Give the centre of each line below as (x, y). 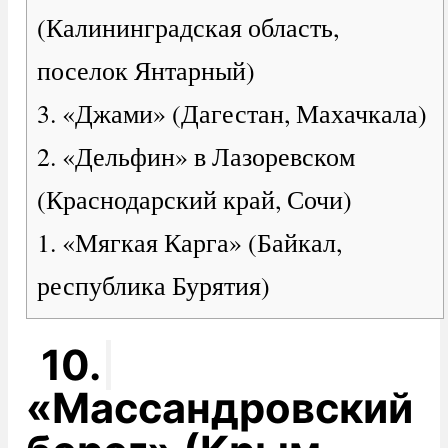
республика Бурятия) (153, 285)
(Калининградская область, (187, 27)
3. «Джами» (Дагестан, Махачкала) (231, 113)
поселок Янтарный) (145, 70)
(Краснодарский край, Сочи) (194, 199)
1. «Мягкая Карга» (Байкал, (189, 242)
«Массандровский (219, 408)
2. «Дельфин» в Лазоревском (195, 156)
